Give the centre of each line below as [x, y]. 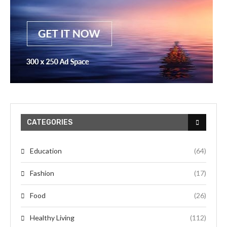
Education [46, 151]
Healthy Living [52, 218]
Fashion [42, 173]
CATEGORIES [50, 122]
